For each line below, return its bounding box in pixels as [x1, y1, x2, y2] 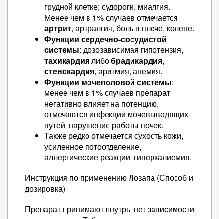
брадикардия [111, 55, 162, 66]
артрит [44, 22, 71, 34]
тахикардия [44, 55, 89, 66]
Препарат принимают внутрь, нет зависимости [25, 203, 194, 215]
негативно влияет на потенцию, [44, 98, 159, 109]
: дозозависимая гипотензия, [79, 44, 183, 55]
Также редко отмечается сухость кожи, [44, 130, 183, 141]
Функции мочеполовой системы [44, 76, 172, 88]
